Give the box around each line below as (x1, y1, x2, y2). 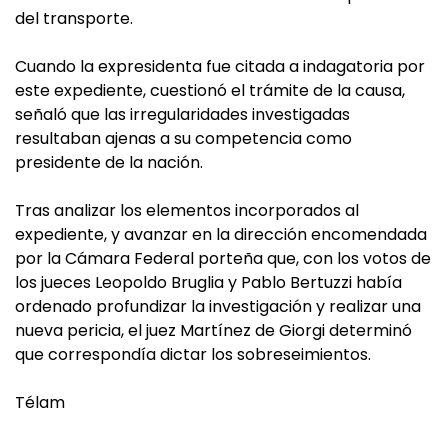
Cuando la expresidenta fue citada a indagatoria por (15, 55, 425, 79)
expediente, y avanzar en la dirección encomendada (15, 223, 427, 247)
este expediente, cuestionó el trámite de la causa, (15, 79, 405, 103)
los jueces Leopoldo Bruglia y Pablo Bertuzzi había (15, 271, 402, 295)
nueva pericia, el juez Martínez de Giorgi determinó (15, 319, 412, 343)
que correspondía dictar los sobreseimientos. (15, 343, 371, 367)
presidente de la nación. (15, 151, 203, 175)
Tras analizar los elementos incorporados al (15, 199, 359, 223)
